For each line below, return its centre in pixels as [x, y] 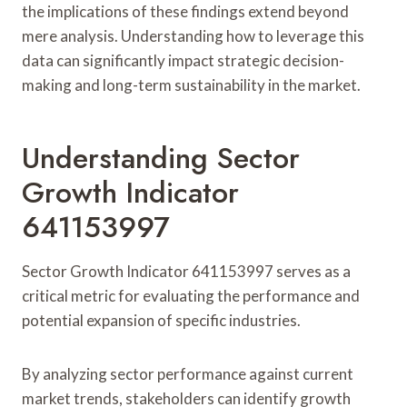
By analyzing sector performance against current [188, 373]
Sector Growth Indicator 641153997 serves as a [186, 271]
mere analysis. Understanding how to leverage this [193, 35]
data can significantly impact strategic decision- [183, 60]
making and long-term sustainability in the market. [191, 84]
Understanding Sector [161, 158]
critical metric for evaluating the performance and [191, 295]
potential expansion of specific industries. [161, 320]
